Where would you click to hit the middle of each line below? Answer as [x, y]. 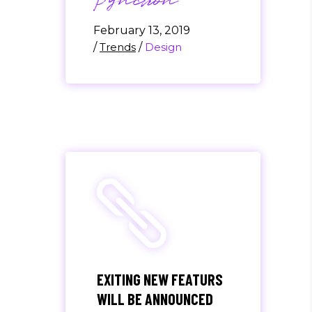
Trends [118, 47]
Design [163, 47]
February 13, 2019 [142, 31]
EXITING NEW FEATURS [160, 280]
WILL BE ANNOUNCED [155, 299]
